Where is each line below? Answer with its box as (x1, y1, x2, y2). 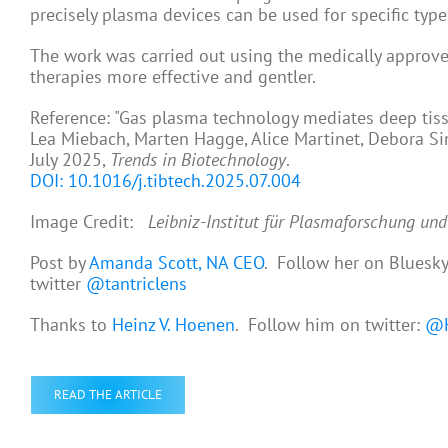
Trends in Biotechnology (110, 148, 286, 171)
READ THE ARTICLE (54, 386, 162, 403)
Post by (30, 251, 89, 274)
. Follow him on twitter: (235, 313, 425, 336)
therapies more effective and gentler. (30, 65, 316, 88)
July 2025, (30, 148, 110, 171)
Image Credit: (30, 210, 148, 233)
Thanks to (30, 313, 112, 336)
